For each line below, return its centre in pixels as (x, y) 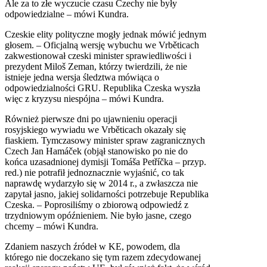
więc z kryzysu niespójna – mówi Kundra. (84, 99)
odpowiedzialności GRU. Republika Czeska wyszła (103, 88)
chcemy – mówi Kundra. (52, 226)
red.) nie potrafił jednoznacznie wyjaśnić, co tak (94, 173)
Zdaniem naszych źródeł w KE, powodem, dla (92, 247)
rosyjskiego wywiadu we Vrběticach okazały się (95, 130)
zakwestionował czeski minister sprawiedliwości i (98, 56)
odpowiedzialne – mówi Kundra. (67, 14)
